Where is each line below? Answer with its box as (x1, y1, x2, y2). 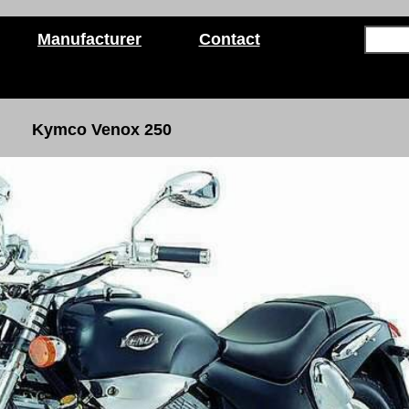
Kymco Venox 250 (31, 121, 172, 139)
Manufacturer (37, 30, 142, 48)
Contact (198, 30, 260, 48)
